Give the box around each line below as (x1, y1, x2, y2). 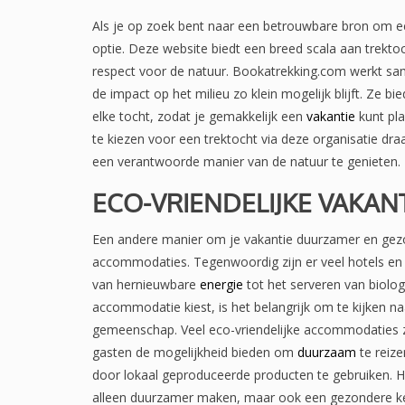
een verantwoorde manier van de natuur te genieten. (92, 153, 400, 170)
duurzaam (297, 344, 356, 361)
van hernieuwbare (92, 276, 200, 293)
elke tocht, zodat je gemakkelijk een (92, 108, 306, 125)
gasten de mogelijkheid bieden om (92, 344, 297, 361)
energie (200, 276, 243, 293)
